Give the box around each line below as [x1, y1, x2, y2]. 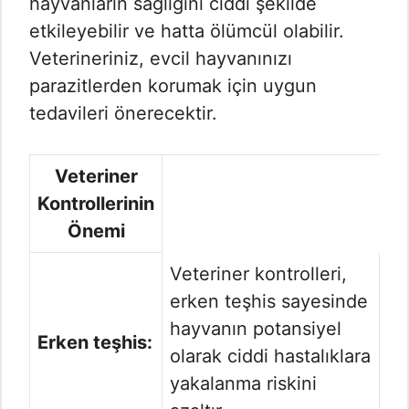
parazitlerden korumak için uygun [29, 75, 317, 98]
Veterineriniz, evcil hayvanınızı [29, 47, 292, 70]
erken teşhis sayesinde [170, 290, 368, 313]
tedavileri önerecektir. [29, 102, 217, 125]
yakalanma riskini [170, 372, 317, 395]
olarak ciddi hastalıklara [170, 345, 371, 368]
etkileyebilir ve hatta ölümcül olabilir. [29, 20, 344, 43]
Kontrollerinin [37, 193, 154, 215]
